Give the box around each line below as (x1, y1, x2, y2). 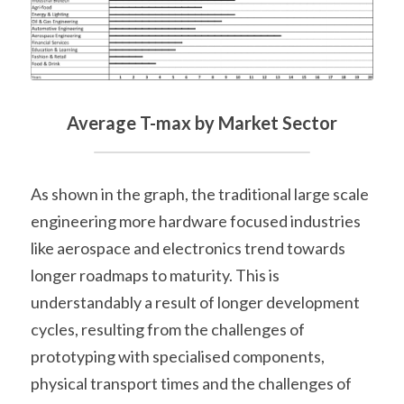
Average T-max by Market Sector (67, 111, 337, 133)
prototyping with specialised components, (31, 345, 325, 366)
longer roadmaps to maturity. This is (31, 264, 280, 285)
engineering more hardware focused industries (31, 210, 361, 231)
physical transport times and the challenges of (31, 372, 352, 393)
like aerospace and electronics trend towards (31, 237, 345, 258)
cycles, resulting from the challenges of (31, 318, 305, 339)
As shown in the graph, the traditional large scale (31, 183, 369, 204)
